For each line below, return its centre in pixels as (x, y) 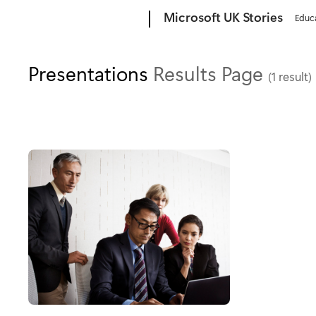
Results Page (211, 73)
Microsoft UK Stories (224, 17)
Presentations (91, 73)
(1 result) (290, 76)
